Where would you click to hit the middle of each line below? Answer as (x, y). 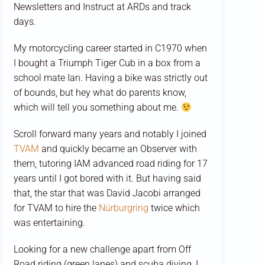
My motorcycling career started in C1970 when (110, 49)
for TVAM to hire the (56, 208)
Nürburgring (123, 208)
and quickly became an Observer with (118, 149)
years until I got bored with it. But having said (107, 179)
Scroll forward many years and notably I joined (110, 134)
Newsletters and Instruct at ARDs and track (102, 7)
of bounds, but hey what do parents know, (100, 93)
